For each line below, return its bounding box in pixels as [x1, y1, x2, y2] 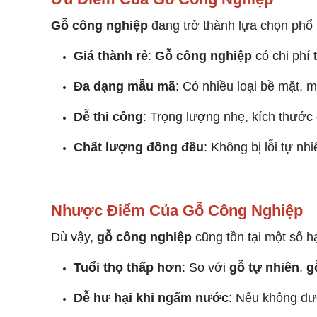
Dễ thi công [74, 110, 143, 124]
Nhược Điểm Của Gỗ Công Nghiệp [51, 202, 303, 219]
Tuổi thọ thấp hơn [74, 260, 182, 275]
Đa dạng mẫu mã [74, 79, 175, 93]
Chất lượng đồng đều [74, 140, 204, 154]
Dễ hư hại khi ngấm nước [74, 291, 229, 305]
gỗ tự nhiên [229, 260, 299, 275]
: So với [182, 260, 229, 275]
